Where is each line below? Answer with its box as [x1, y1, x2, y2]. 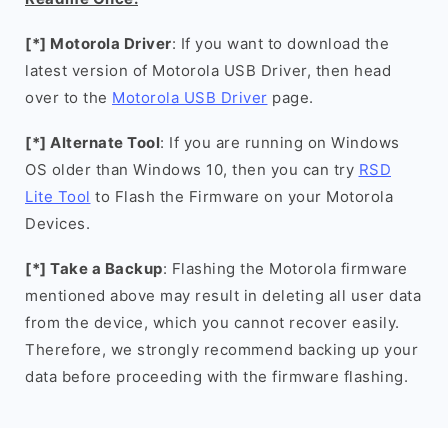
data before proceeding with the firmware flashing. [25, 367, 408, 386]
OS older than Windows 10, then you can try [25, 160, 359, 179]
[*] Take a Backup [25, 259, 163, 278]
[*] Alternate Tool [25, 133, 160, 152]
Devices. [25, 214, 90, 233]
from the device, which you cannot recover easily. [25, 313, 400, 332]
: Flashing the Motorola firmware [162, 259, 408, 278]
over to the [25, 88, 112, 107]
